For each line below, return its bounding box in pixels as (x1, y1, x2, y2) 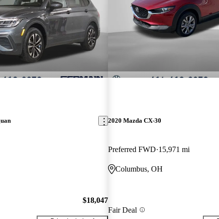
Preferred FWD (108, 145, 156, 154)
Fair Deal (108, 205, 137, 214)
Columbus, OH (115, 165, 163, 174)
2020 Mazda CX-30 (108, 117, 161, 125)
